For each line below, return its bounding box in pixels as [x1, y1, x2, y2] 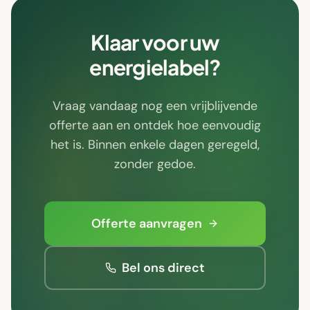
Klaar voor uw [91, 28, 219, 55]
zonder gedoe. [114, 155, 196, 172]
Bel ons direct [122, 259, 205, 276]
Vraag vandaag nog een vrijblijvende [53, 97, 257, 114]
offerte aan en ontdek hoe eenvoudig [49, 116, 261, 134]
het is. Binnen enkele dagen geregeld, [51, 136, 259, 153]
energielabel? [89, 53, 221, 80]
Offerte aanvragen [91, 215, 202, 232]
